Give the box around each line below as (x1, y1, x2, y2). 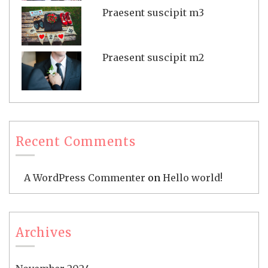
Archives (16, 224, 72, 240)
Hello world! (163, 171, 223, 184)
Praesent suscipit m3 (102, 6, 205, 19)
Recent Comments (16, 133, 136, 149)
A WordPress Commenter (24, 171, 145, 184)
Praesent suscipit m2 (102, 51, 205, 63)
